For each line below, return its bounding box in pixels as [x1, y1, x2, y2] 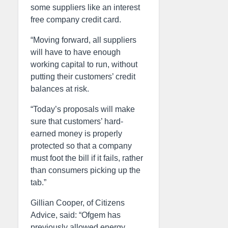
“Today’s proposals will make [31, 105, 135, 113]
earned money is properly [31, 129, 122, 138]
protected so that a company [31, 141, 132, 150]
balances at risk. [31, 84, 89, 93]
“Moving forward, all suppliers [31, 36, 136, 44]
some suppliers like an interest [31, 3, 140, 12]
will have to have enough [31, 48, 121, 56]
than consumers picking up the [31, 166, 140, 175]
